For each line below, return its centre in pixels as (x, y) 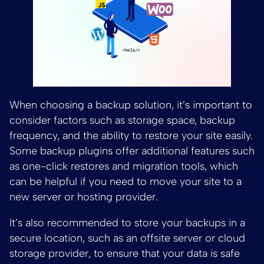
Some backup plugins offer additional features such (132, 151)
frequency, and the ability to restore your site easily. (131, 136)
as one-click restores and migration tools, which (124, 166)
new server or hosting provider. (84, 197)
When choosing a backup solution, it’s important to (131, 105)
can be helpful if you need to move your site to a (126, 182)
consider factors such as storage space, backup (122, 121)
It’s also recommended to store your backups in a (127, 223)
